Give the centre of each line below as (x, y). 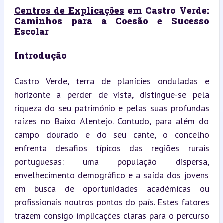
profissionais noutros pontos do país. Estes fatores (111, 202)
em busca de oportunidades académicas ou (111, 188)
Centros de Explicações (69, 10)
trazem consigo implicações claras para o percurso (111, 215)
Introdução (40, 55)
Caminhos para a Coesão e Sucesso (111, 21)
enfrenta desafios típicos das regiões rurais (111, 148)
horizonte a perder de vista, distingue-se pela (111, 94)
